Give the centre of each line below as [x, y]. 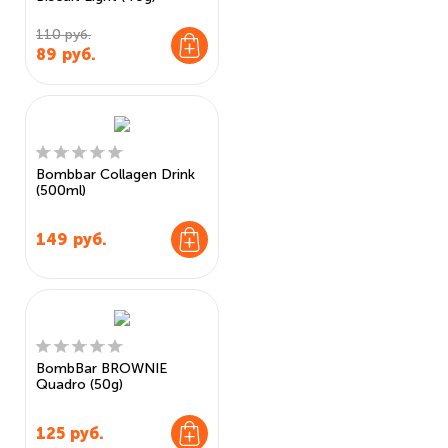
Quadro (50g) [79, 384]
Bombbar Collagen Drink [115, 174]
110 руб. [63, 34]
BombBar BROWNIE [101, 368]
